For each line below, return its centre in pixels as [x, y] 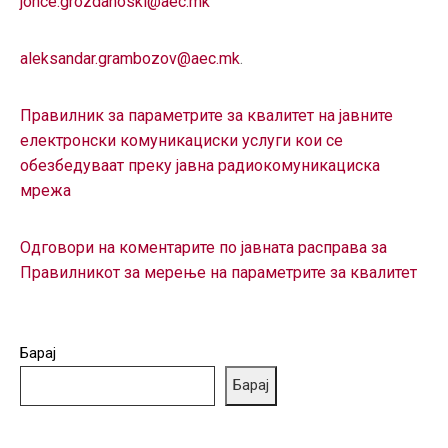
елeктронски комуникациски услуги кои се [181, 140]
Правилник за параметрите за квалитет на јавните [206, 115]
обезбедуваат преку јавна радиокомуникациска [200, 165]
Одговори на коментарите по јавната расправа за [203, 247]
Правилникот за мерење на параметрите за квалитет [218, 272]
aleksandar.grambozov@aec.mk [130, 58]
